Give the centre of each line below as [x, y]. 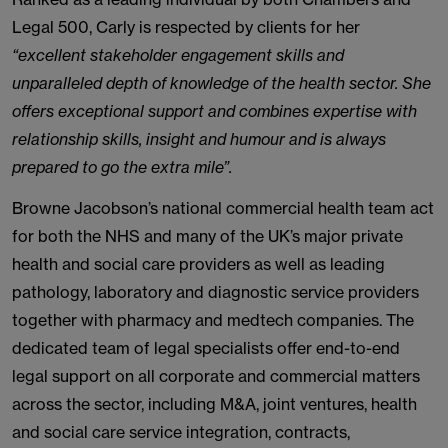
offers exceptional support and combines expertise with [214, 111]
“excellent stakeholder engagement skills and [178, 55]
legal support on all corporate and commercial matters [216, 376]
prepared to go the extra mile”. [122, 167]
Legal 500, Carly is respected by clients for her [186, 27]
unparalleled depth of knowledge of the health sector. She [221, 83]
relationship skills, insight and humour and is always [199, 139]
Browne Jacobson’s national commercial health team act [223, 208]
